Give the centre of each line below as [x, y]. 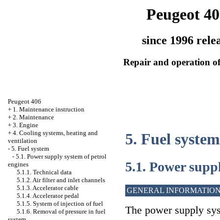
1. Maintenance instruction [49, 109]
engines [18, 164]
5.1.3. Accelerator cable [48, 188]
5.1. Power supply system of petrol [61, 156]
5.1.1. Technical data [44, 172]
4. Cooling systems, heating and [55, 133]
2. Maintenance [33, 117]
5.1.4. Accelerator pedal [48, 196]
